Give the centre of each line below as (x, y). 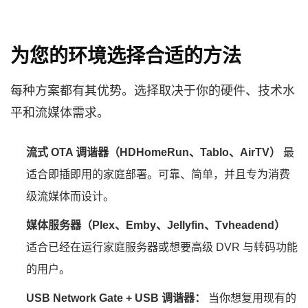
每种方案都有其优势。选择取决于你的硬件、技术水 (153, 90)
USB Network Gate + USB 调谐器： (116, 298)
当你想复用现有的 (251, 298)
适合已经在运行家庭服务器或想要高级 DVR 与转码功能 (162, 247)
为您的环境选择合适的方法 (126, 56)
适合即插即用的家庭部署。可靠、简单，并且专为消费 (158, 174)
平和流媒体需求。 (60, 112)
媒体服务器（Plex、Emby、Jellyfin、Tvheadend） (156, 225)
